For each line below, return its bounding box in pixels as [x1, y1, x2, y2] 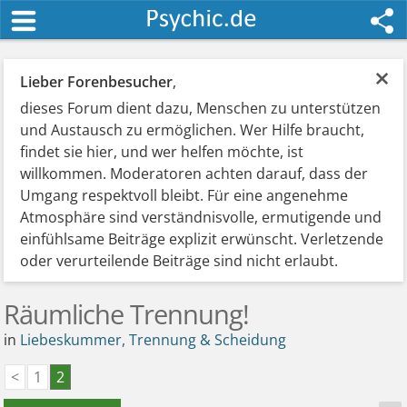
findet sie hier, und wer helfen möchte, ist [20, 142, 304, 162]
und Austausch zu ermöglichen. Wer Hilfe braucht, [20, 120, 365, 140]
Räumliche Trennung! [4, 296, 250, 332]
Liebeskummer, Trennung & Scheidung [20, 330, 287, 350]
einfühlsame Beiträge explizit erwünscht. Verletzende [20, 229, 384, 249]
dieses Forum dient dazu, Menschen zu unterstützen [20, 98, 382, 118]
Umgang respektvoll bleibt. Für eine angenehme [20, 185, 349, 205]
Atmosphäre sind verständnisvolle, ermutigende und [20, 207, 382, 227]
